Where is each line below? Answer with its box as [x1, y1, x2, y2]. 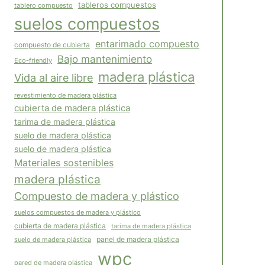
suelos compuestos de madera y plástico [14, 208, 141, 217]
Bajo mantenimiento [57, 53, 152, 66]
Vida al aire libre [14, 71, 93, 85]
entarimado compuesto [95, 38, 199, 50]
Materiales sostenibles [14, 157, 114, 169]
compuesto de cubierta [14, 41, 90, 50]
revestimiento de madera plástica [14, 92, 117, 100]
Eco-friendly [14, 56, 52, 65]
